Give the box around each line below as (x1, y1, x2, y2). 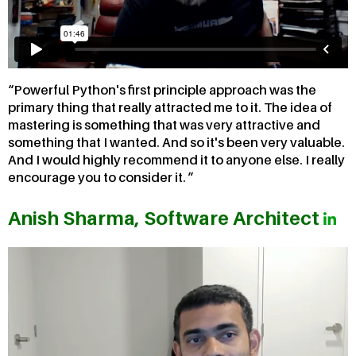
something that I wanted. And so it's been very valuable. (8, 134, 345, 151)
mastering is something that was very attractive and (8, 117, 320, 133)
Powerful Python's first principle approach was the (14, 82, 316, 99)
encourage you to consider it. (8, 169, 188, 186)
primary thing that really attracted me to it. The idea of (8, 99, 332, 116)
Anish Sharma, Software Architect (8, 207, 323, 230)
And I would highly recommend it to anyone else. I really (8, 152, 345, 168)
